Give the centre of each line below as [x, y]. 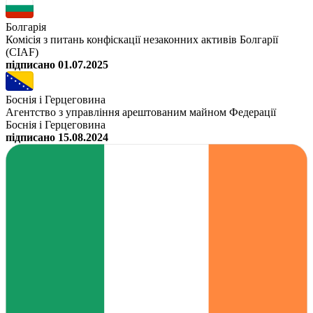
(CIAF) [22, 52]
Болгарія [26, 27]
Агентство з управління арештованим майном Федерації [141, 112]
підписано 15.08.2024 [57, 138]
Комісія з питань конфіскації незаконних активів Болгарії [142, 40]
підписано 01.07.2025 [57, 65]
